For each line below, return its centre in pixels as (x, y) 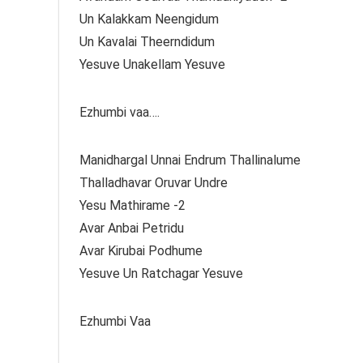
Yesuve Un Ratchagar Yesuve (161, 273)
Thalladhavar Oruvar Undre (154, 182)
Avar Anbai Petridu (132, 228)
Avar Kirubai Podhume (141, 250)
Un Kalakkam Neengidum (149, 19)
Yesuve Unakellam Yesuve (152, 64)
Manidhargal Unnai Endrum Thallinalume (190, 160)
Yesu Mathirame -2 (132, 205)
